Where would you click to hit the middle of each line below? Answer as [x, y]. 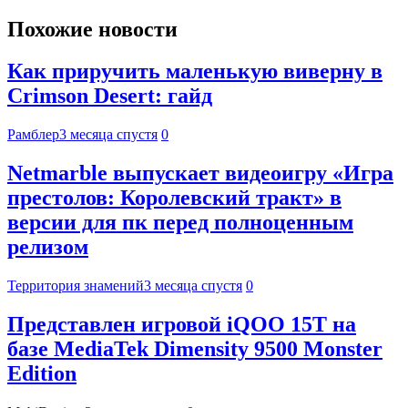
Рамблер [33, 135]
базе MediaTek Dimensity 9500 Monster [195, 349]
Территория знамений [76, 286]
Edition [42, 374]
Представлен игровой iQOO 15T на [182, 325]
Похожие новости [92, 29]
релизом [48, 247]
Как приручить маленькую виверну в [195, 71]
